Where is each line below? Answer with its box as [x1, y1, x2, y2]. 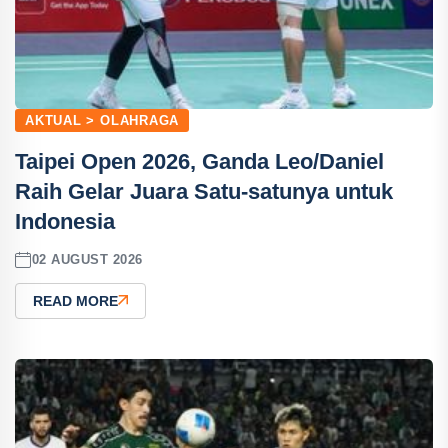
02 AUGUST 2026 [31, 252, 143, 268]
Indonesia [15, 208, 115, 234]
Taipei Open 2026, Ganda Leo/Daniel [15, 148, 384, 174]
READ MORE [33, 292, 118, 309]
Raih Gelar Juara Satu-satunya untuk [15, 178, 393, 204]
